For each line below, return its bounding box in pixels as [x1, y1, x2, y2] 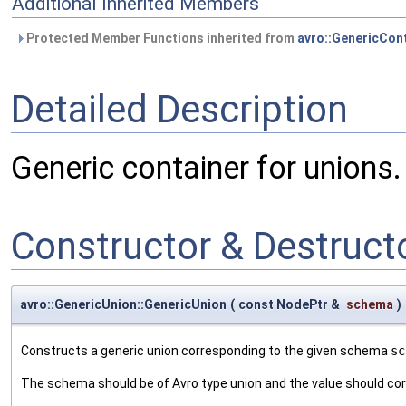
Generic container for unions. [11, 150, 401, 187]
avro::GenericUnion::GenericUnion [20, 297, 227, 313]
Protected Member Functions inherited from [24, 31, 297, 45]
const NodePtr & [238, 297, 343, 313]
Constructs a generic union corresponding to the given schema [21, 343, 391, 359]
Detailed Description [11, 86, 348, 131]
